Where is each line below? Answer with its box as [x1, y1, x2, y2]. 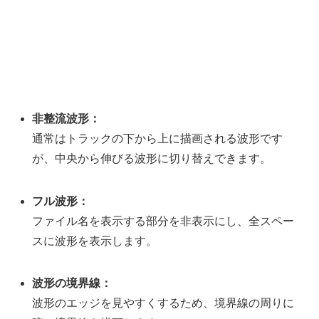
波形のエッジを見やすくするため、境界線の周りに [32, 296, 295, 309]
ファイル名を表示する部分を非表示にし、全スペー [32, 214, 295, 227]
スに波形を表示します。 [32, 234, 158, 247]
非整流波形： [32, 113, 101, 125]
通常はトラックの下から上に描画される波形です [32, 132, 283, 145]
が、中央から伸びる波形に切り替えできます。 [32, 152, 272, 165]
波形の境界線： [32, 276, 113, 289]
